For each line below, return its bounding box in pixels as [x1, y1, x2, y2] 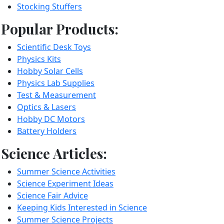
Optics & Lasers [17, 101, 76, 112]
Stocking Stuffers [17, 1, 82, 12]
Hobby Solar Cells [17, 65, 83, 76]
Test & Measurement [17, 89, 96, 100]
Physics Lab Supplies [17, 77, 94, 88]
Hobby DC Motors [17, 113, 85, 124]
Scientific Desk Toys [17, 41, 91, 52]
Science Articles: [1, 144, 107, 162]
